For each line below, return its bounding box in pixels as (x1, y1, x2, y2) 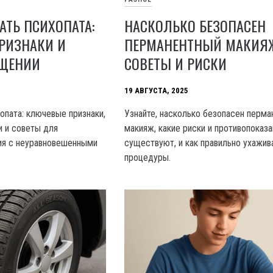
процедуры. (124, 151, 171, 163)
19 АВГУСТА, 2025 (124, 85, 189, 95)
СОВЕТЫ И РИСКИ (124, 52, 227, 74)
